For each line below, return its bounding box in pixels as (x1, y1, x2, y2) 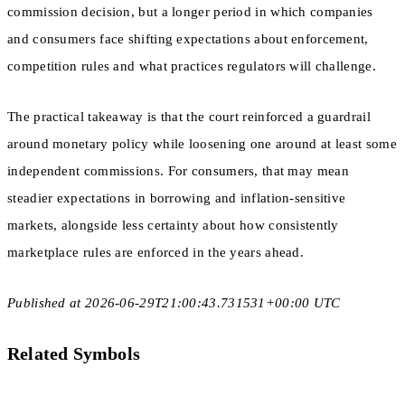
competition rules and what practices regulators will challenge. (7, 58, 376, 73)
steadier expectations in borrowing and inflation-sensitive (7, 190, 346, 205)
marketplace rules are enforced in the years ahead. (7, 244, 304, 259)
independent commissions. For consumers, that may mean (7, 163, 349, 178)
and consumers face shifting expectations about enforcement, (7, 31, 369, 46)
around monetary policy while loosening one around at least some (7, 136, 397, 151)
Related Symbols (7, 344, 140, 364)
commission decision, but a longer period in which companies (7, 4, 373, 19)
